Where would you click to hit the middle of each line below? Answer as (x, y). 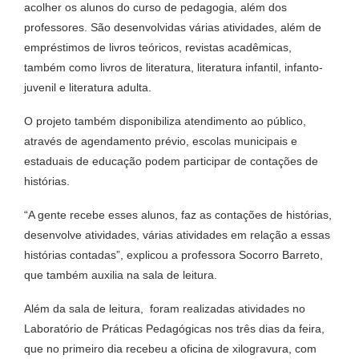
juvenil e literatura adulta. (88, 88)
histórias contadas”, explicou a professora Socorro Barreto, (173, 255)
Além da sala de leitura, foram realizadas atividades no (165, 309)
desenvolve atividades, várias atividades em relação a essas (177, 235)
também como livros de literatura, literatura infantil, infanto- (173, 68)
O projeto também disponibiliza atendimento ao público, (165, 121)
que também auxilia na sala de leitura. (121, 275)
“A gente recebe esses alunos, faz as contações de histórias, (178, 215)
